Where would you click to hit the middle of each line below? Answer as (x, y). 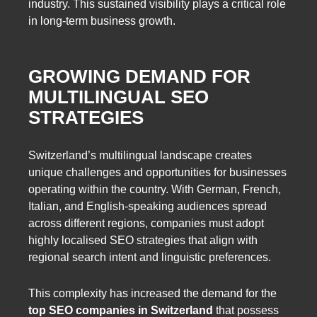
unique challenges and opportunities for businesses (157, 172)
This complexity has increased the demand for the (152, 294)
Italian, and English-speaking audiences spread (148, 206)
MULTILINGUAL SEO (119, 97)
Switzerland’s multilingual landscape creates (140, 155)
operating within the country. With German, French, (155, 189)
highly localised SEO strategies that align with (143, 240)
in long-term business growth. (102, 21)
